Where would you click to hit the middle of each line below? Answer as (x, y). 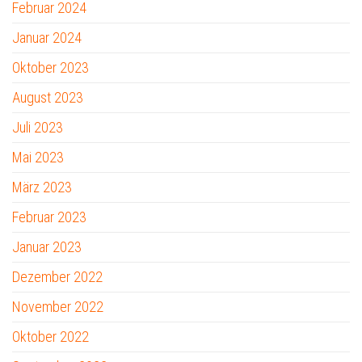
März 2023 (42, 187)
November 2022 (58, 306)
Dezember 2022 (57, 276)
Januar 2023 (47, 246)
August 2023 (48, 97)
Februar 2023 (49, 217)
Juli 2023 (38, 127)
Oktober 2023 (51, 67)
